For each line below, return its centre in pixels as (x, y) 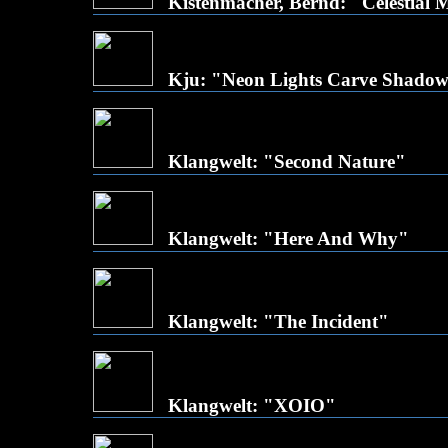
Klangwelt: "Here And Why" (288, 238)
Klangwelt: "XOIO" (252, 405)
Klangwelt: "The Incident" (278, 321)
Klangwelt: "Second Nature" (287, 161)
